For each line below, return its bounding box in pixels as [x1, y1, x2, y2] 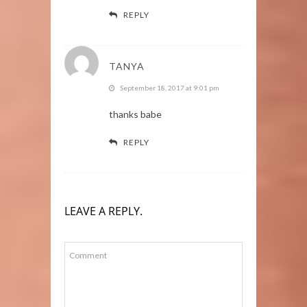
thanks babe [109, 108, 162, 120]
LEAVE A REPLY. [64, 203, 143, 219]
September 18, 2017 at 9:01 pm [120, 83, 219, 92]
